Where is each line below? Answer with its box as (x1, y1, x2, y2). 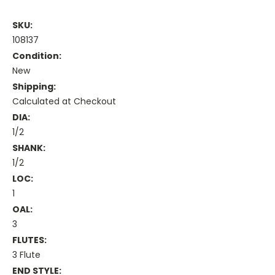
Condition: (12, 50, 61, 63)
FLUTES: (12, 234, 47, 247)
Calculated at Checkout (12, 95, 116, 108)
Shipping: (12, 80, 56, 93)
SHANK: (12, 142, 45, 155)
